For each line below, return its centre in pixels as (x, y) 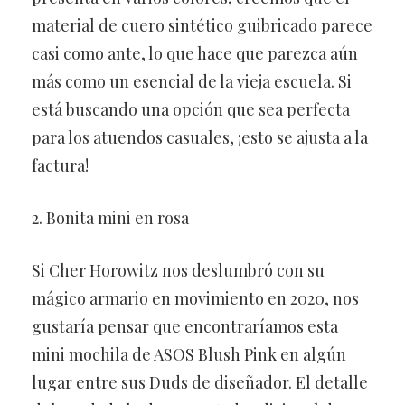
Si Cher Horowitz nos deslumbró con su (178, 270)
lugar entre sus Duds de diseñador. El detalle (200, 382)
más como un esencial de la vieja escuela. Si (192, 81)
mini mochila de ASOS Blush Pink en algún (189, 354)
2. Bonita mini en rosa (110, 218)
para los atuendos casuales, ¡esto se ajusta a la (200, 137)
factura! (60, 165)
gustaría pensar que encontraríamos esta (185, 326)
